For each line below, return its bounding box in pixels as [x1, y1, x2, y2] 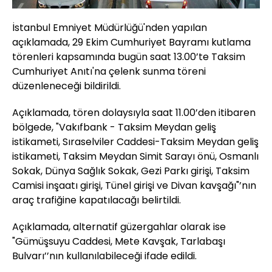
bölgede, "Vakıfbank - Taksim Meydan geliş [12, 120, 216, 135]
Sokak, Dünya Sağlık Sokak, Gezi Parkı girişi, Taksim [12, 164, 250, 178]
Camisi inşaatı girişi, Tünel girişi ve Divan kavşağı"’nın [12, 178, 256, 193]
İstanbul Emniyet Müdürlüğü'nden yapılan [12, 21, 207, 35]
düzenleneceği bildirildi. [12, 79, 121, 93]
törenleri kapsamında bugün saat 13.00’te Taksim [12, 50, 245, 64]
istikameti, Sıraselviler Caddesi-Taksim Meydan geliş [12, 135, 259, 149]
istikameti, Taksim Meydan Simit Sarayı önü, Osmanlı [12, 149, 259, 164]
